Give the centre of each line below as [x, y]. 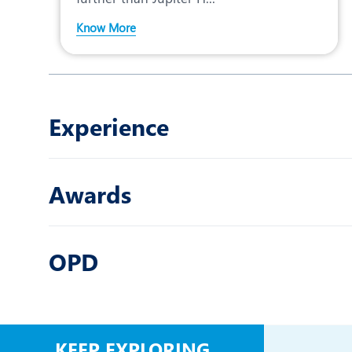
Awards [90, 194]
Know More [106, 27]
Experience [109, 126]
